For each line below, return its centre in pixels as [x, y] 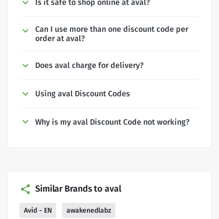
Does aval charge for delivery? [89, 65]
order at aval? [60, 39]
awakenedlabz [89, 211]
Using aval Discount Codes [83, 93]
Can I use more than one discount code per [112, 29]
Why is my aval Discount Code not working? [112, 122]
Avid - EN [38, 211]
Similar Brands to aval [78, 189]
